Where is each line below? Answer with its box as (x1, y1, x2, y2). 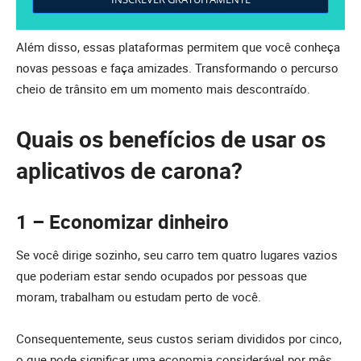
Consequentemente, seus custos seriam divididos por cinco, (16, 330, 342, 346)
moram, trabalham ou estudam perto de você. (16, 288, 261, 305)
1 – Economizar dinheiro (16, 209, 229, 235)
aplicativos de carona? (16, 155, 243, 186)
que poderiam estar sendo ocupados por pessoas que (16, 267, 307, 284)
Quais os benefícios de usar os (16, 123, 326, 155)
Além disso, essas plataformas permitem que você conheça (16, 39, 340, 56)
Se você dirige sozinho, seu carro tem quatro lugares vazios (16, 246, 338, 263)
